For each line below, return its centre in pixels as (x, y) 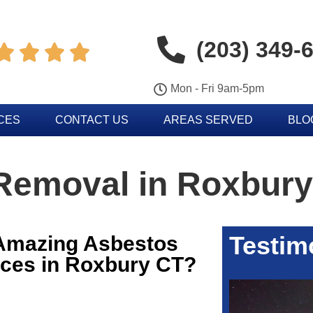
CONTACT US (92, 120)
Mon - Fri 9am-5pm (218, 88)
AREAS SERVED (208, 120)
